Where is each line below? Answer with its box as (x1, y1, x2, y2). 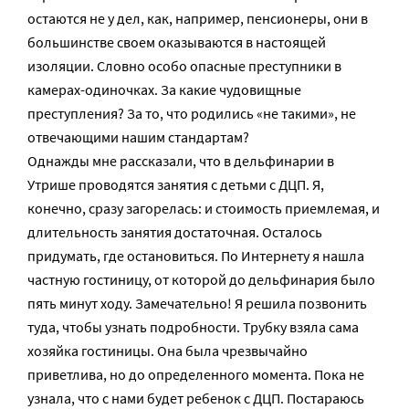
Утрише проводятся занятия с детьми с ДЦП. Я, (27, 175, 324, 194)
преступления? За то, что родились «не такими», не (27, 104, 356, 122)
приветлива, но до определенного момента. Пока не (27, 365, 364, 383)
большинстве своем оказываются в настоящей (27, 33, 326, 51)
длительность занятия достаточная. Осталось (27, 223, 322, 241)
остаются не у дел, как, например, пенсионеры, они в (27, 9, 368, 27)
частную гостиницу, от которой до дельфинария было (27, 270, 375, 288)
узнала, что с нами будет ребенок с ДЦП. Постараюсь (27, 389, 364, 407)
